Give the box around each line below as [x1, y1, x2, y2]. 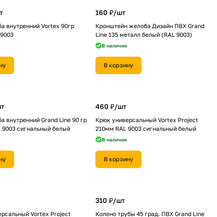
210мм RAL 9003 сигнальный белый [95, 125, 196, 132]
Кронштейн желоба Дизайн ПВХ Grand [95, 22, 204, 30]
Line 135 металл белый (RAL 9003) [95, 31, 192, 38]
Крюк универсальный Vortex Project [95, 116, 198, 124]
